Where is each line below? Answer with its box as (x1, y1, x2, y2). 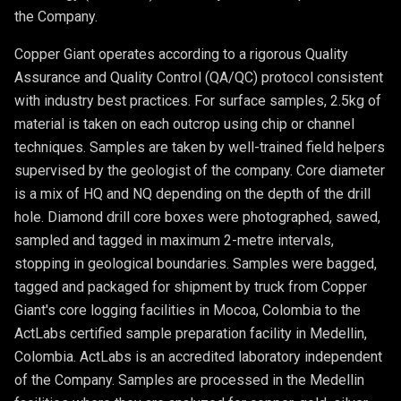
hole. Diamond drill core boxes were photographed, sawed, (14, 208, 380, 226)
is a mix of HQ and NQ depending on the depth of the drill (14, 184, 371, 202)
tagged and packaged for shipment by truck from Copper (14, 277, 367, 295)
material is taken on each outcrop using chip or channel (14, 115, 354, 132)
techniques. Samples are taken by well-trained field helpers (14, 138, 385, 156)
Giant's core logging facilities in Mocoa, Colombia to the (14, 301, 361, 319)
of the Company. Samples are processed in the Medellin (14, 371, 364, 388)
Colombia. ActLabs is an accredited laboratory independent (14, 347, 382, 365)
